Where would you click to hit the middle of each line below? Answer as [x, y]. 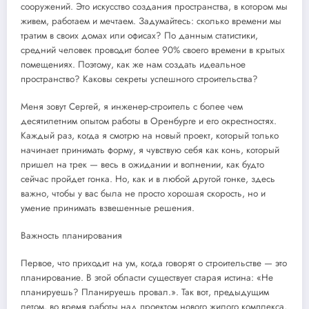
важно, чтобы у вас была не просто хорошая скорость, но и [143, 193]
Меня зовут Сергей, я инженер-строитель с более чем [132, 106]
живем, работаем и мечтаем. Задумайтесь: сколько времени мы [151, 21]
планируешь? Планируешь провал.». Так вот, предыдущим [145, 292]
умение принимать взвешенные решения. [108, 208]
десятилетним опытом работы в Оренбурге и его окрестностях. [149, 121]
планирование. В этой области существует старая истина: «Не [147, 278]
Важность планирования [71, 235]
